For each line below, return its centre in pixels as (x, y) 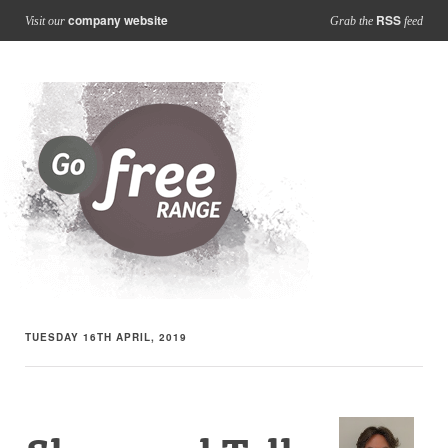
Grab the (353, 21)
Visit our (46, 21)
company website (118, 20)
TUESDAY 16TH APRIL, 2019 (106, 337)
